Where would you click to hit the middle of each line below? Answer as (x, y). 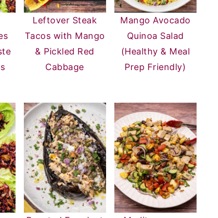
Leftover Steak (65, 20)
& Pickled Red (65, 52)
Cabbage (65, 67)
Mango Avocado (155, 20)
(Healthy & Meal (155, 52)
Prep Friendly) (155, 67)
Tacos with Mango (65, 36)
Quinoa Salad (155, 36)
